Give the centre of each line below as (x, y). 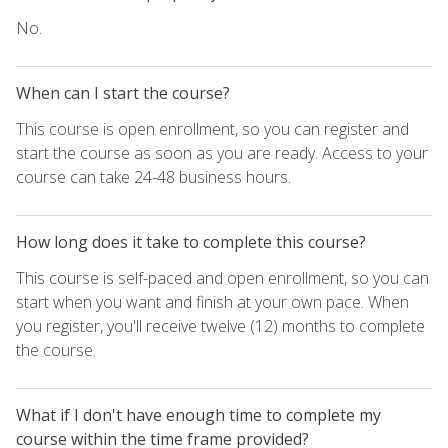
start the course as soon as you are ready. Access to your (222, 152)
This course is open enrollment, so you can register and (212, 128)
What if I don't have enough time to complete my (198, 414)
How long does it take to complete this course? (191, 241)
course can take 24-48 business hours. (153, 176)
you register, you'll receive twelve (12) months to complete (220, 325)
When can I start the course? (123, 92)
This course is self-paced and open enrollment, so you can (222, 277)
